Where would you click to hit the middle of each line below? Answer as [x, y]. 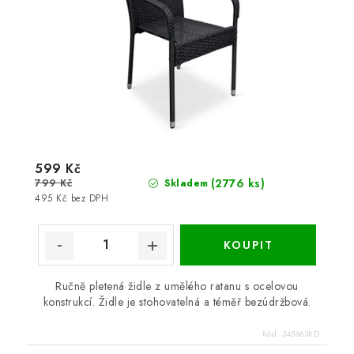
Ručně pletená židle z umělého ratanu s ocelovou [177, 286]
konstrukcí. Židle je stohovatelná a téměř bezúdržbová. [177, 301]
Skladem [185, 183]
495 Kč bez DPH [72, 198]
